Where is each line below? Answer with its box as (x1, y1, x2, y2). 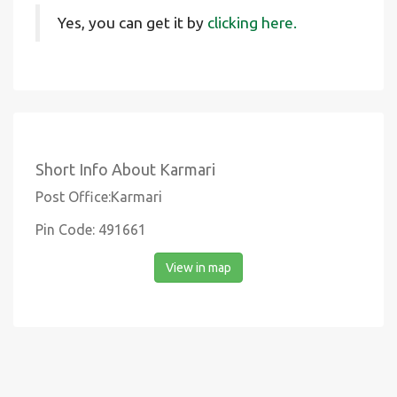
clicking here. (207, 14, 297, 31)
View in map (166, 261, 231, 275)
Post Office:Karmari (35, 189, 162, 205)
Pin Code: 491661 (35, 222, 146, 237)
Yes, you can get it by (58, 14, 207, 31)
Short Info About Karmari (35, 160, 215, 178)
